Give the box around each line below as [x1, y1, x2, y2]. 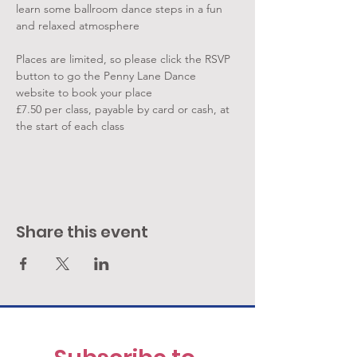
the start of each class [16, 119, 124, 133]
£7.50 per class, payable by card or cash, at [16, 102, 233, 116]
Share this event [16, 221, 148, 243]
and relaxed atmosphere [16, 18, 139, 33]
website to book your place [16, 85, 152, 100]
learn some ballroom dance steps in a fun [16, 2, 226, 16]
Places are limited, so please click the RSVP [16, 52, 233, 66]
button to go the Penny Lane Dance [16, 69, 199, 83]
